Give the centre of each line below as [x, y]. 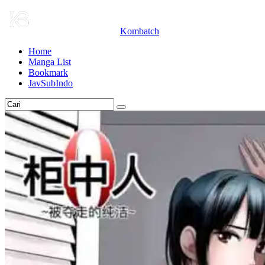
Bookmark [48, 72]
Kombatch [140, 31]
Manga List [50, 62]
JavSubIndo [51, 83]
